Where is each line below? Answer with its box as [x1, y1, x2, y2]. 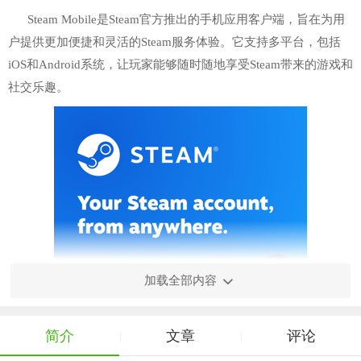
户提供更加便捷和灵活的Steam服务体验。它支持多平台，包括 [8, 35, 341, 48]
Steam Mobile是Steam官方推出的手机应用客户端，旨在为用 [27, 13, 345, 26]
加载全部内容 [143, 274, 217, 287]
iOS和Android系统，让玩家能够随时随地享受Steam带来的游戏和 [8, 58, 353, 71]
